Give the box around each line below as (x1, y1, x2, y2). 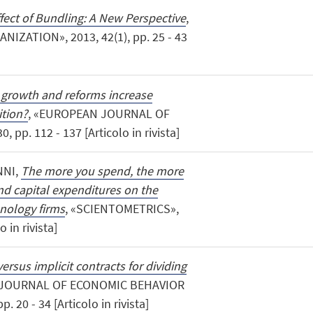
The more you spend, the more (20, 162, 184, 179)
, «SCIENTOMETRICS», (64, 200, 179, 217)
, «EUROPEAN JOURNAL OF (27, 105, 170, 122)
